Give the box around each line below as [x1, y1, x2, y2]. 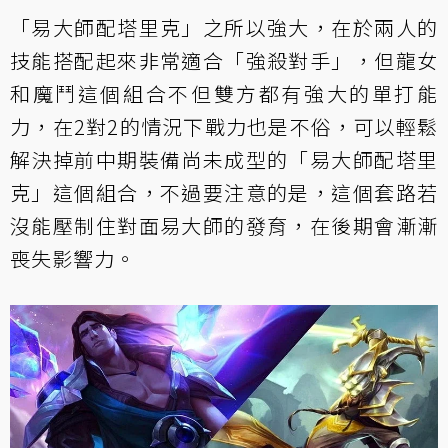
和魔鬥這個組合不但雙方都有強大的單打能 [10, 79, 438, 108]
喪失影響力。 [10, 244, 136, 273]
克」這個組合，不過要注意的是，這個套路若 [10, 178, 438, 207]
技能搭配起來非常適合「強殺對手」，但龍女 [10, 46, 438, 75]
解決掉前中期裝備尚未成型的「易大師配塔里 [10, 145, 438, 174]
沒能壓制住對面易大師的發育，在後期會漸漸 [10, 211, 438, 240]
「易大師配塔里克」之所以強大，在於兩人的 [10, 13, 438, 42]
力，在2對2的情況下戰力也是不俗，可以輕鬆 [10, 112, 438, 141]
